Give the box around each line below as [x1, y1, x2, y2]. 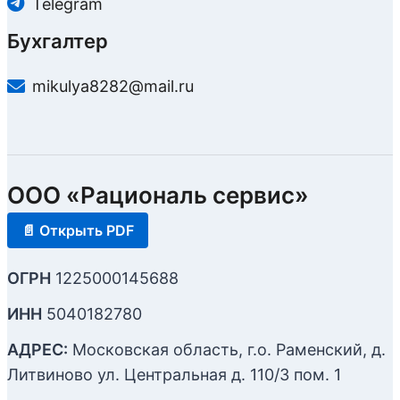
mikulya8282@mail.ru [32, 77, 194, 96]
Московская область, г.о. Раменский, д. [68, 339, 386, 359]
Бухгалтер [7, 29, 108, 54]
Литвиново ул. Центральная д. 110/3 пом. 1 [7, 364, 341, 384]
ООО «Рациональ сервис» [7, 180, 309, 209]
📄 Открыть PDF [21, 221, 134, 239]
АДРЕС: [7, 339, 68, 359]
